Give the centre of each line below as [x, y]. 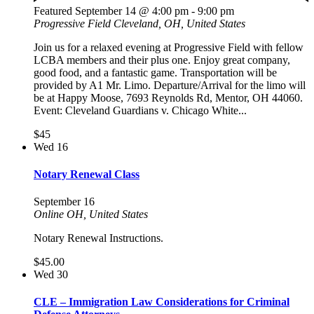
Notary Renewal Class [87, 174]
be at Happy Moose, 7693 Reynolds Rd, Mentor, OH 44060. [168, 97]
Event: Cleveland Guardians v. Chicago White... [140, 110]
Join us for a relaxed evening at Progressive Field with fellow [169, 47]
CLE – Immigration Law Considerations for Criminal [162, 302]
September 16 [64, 202]
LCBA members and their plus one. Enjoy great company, [162, 60]
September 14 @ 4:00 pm [132, 11]
